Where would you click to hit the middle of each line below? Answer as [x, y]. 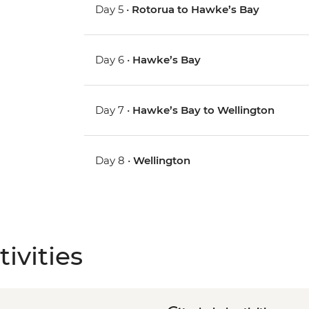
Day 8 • [114, 161]
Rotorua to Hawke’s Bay [196, 10]
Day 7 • [114, 110]
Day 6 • [114, 60]
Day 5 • [114, 10]
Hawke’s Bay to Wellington [204, 110]
